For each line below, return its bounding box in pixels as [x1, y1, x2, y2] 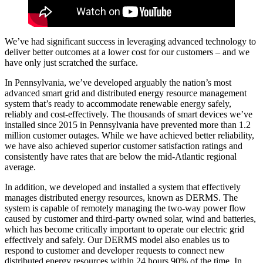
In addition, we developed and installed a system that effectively [5, 182, 241, 193]
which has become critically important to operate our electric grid [5, 224, 244, 235]
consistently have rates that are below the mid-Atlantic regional [5, 151, 237, 162]
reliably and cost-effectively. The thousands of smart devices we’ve [5, 109, 252, 120]
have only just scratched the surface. [5, 58, 143, 68]
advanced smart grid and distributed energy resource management [5, 88, 247, 99]
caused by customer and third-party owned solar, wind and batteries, [5, 214, 256, 224]
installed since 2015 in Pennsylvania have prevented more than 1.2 [5, 120, 251, 130]
